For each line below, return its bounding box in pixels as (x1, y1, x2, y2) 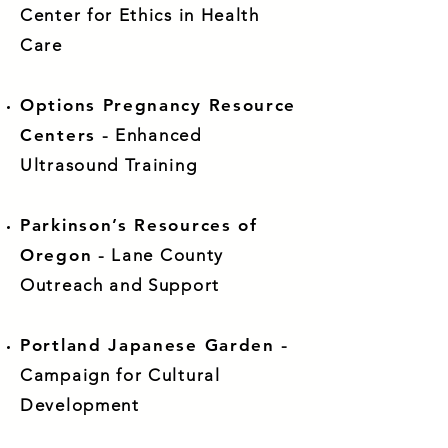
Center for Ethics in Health (20, 5, 260, 25)
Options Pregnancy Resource (20, 95, 297, 115)
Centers (20, 125, 96, 145)
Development (20, 395, 140, 415)
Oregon (20, 245, 93, 265)
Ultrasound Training (20, 155, 198, 175)
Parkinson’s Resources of (20, 215, 258, 235)
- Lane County (92, 245, 225, 265)
